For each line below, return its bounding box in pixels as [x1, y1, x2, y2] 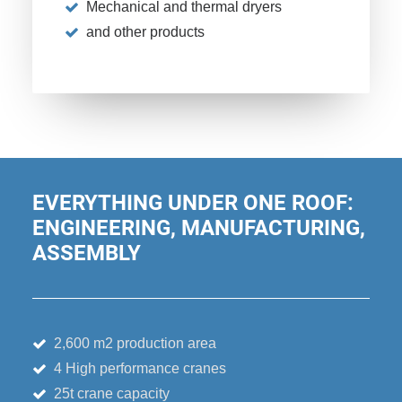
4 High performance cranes [54, 361, 226, 376]
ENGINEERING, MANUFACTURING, [32, 215, 365, 240]
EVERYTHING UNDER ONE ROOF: [32, 190, 354, 215]
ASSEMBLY [32, 240, 141, 266]
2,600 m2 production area [54, 336, 216, 351]
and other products [86, 24, 205, 39]
